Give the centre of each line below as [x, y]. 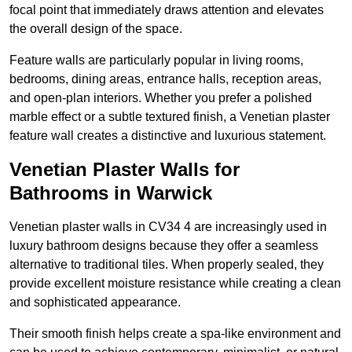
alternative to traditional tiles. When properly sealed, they [167, 265]
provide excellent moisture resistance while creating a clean [175, 284]
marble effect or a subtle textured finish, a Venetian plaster [170, 117]
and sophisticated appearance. [95, 302]
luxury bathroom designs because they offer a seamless [164, 246]
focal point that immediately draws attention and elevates [167, 10]
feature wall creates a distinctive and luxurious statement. [168, 136]
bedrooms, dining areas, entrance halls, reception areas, [165, 79]
